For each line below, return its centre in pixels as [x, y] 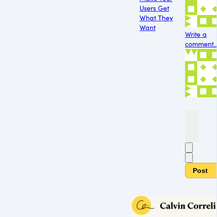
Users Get [154, 8]
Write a [196, 34]
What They [156, 17]
